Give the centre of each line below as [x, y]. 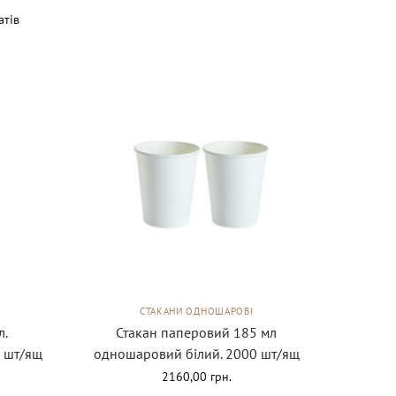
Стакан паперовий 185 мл [197, 333]
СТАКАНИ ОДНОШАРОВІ [196, 312]
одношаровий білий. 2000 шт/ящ [196, 354]
